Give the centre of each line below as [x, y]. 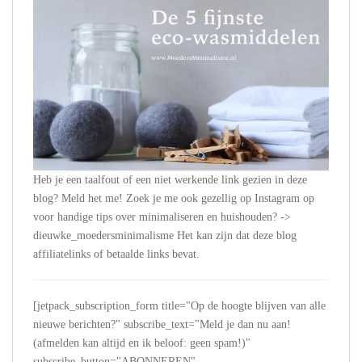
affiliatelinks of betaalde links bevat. [116, 254]
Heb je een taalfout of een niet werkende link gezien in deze [170, 179]
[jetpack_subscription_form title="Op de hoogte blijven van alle [179, 305]
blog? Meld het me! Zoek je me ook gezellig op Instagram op [174, 198]
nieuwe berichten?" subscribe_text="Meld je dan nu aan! [162, 324]
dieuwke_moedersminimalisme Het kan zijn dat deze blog [165, 235]
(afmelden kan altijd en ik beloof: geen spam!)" [142, 343]
